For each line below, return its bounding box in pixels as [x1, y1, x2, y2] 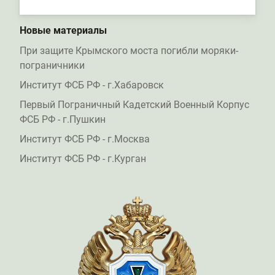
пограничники [20, 60, 85, 72]
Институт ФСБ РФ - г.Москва [20, 133, 150, 145]
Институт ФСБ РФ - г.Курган [20, 153, 146, 165]
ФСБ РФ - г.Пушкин [20, 114, 106, 126]
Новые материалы [20, 25, 107, 37]
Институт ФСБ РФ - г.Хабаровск [20, 79, 164, 91]
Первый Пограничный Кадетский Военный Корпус [20, 99, 249, 111]
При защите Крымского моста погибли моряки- [20, 45, 238, 57]
